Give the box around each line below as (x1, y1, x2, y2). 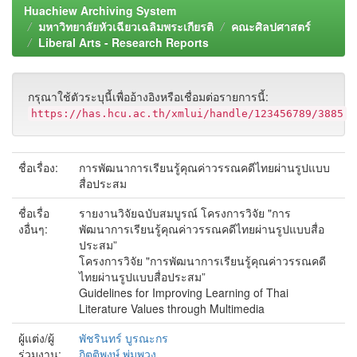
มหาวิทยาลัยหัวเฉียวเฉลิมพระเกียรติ (38, 18, 214, 34)
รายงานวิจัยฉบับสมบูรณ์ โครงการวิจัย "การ (79, 205, 291, 221)
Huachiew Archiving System (24, 2, 176, 18)
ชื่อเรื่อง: (18, 159, 61, 175)
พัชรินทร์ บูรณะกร (79, 330, 168, 346)
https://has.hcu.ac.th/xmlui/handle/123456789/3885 (31, 108, 343, 120)
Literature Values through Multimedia (79, 300, 265, 316)
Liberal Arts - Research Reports (38, 34, 209, 50)
